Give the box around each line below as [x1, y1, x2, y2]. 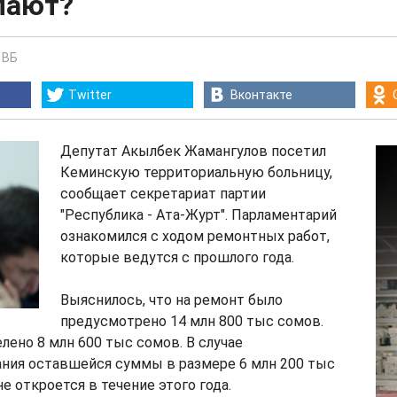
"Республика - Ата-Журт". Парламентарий [60, 206, 337, 223]
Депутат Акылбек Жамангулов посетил [60, 143, 326, 160]
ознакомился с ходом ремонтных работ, [60, 228, 330, 245]
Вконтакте [230, 88, 292, 102]
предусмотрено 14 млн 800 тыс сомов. [60, 313, 323, 330]
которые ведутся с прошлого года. [60, 249, 294, 266]
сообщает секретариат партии [60, 185, 266, 202]
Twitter [68, 88, 112, 102]
